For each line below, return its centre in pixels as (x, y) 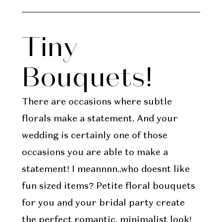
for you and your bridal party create (103, 203)
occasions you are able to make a (95, 153)
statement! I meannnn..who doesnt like (106, 170)
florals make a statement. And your (100, 119)
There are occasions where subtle (97, 102)
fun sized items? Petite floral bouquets (108, 187)
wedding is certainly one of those (94, 136)
